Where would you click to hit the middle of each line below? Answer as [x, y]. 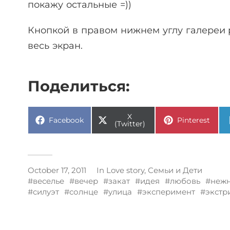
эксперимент [169, 192]
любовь [185, 181]
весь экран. [55, 46]
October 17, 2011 [57, 170]
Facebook [66, 120]
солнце [84, 192]
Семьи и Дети [175, 170]
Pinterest [194, 120]
